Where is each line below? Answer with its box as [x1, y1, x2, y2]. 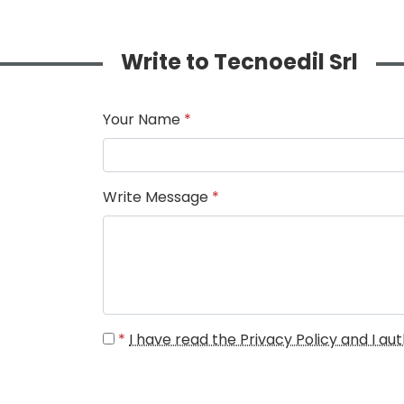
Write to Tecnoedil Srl [143, 47, 358, 78]
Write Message [103, 187, 212, 208]
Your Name [103, 109, 184, 131]
